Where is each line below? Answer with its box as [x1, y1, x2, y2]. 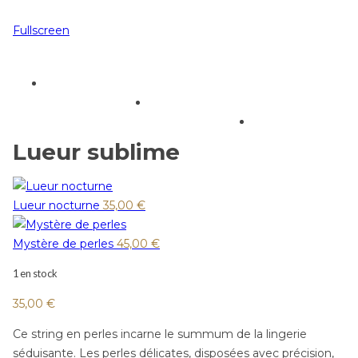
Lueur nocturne [13, 197, 100, 213]
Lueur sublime [13, 137, 180, 165]
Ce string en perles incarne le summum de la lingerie [13, 326, 307, 341]
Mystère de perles [13, 236, 113, 251]
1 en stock [13, 266, 58, 280]
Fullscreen [13, 22, 70, 38]
